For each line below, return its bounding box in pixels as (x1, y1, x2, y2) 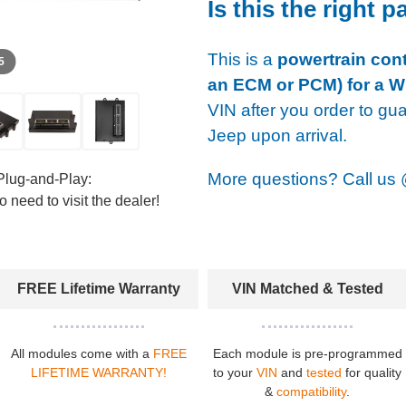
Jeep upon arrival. (208, 125, 347, 145)
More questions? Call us (208, 169, 401, 188)
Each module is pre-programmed (212, 345, 402, 361)
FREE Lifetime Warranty (16, 280, 180, 296)
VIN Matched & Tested (231, 280, 383, 296)
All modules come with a (10, 345, 153, 361)
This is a (208, 49, 277, 69)
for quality (342, 364, 402, 380)
